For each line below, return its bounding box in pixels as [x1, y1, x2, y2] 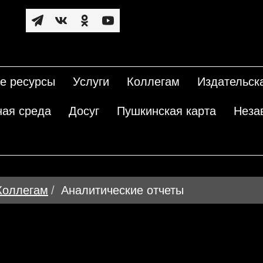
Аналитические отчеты [61, 184, 184, 197]
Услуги [73, 75, 109, 88]
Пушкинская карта [117, 104, 216, 117]
